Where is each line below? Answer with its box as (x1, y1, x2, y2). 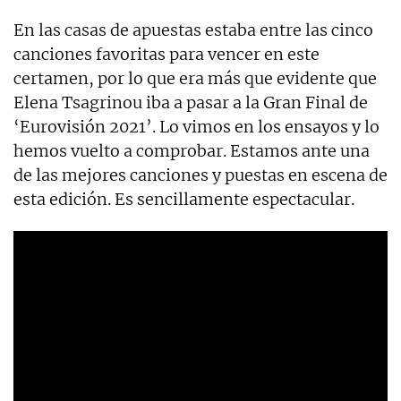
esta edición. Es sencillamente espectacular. (13, 188, 354, 209)
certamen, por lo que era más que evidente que (13, 67, 377, 89)
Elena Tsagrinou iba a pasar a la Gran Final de (13, 91, 368, 113)
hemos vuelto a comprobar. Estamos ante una (13, 140, 370, 161)
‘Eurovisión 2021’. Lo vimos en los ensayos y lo (13, 115, 380, 137)
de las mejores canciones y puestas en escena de (13, 164, 388, 185)
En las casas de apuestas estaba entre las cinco (13, 19, 373, 40)
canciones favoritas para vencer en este (13, 43, 320, 64)
